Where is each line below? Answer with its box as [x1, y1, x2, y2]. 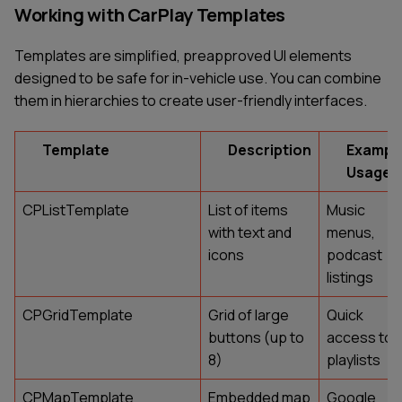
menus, [327, 222, 375, 242]
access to [327, 327, 393, 347]
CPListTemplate [22, 199, 129, 220]
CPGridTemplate [22, 304, 133, 325]
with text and [208, 222, 292, 242]
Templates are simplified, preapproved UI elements [14, 46, 352, 66]
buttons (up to [208, 327, 304, 347]
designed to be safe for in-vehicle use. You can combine [14, 68, 381, 89]
